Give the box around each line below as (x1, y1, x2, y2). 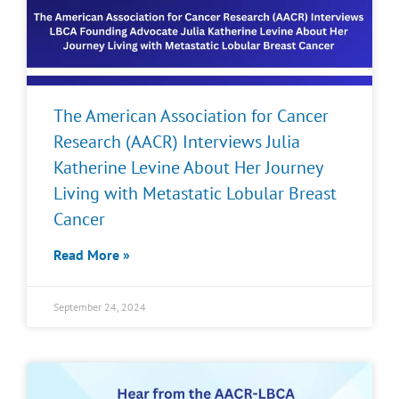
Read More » (53, 246, 130, 264)
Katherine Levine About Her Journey (53, 156, 322, 179)
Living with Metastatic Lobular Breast (53, 182, 337, 205)
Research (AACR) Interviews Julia (53, 130, 300, 153)
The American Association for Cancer (53, 104, 329, 127)
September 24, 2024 (53, 300, 146, 313)
